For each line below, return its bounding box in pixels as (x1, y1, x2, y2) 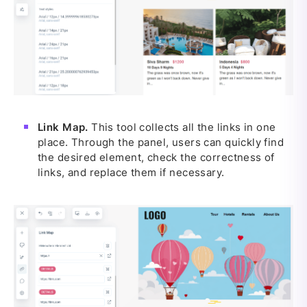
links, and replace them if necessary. (38, 166, 225, 180)
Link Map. (38, 121, 88, 134)
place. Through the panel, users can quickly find (38, 136, 284, 149)
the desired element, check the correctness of (38, 151, 275, 164)
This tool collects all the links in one (88, 121, 276, 134)
